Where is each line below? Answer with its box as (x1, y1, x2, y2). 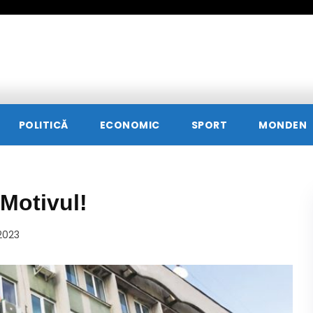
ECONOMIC (99, 118, 160, 133)
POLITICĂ (18, 118, 68, 133)
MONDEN (259, 118, 307, 133)
